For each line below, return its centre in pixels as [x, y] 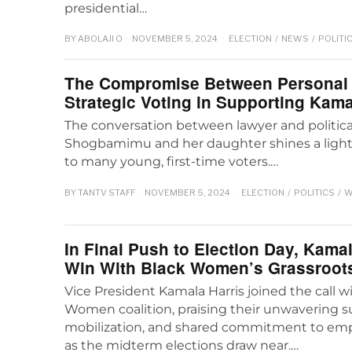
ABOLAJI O [100, 39]
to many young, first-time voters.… [171, 162]
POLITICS [314, 192]
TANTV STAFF [106, 192]
